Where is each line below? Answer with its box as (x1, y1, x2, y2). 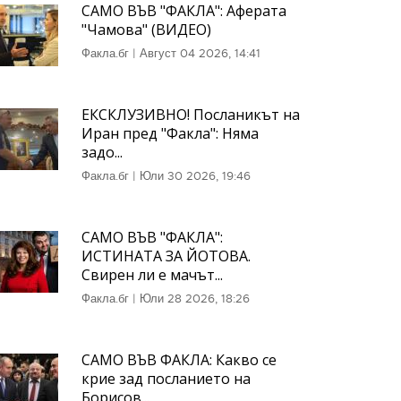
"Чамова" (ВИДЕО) (81, 20, 211, 39)
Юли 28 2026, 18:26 (139, 291, 250, 306)
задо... (81, 142, 123, 162)
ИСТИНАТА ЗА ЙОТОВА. (81, 246, 251, 266)
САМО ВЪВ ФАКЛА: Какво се (81, 350, 277, 370)
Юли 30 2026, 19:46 (139, 168, 251, 183)
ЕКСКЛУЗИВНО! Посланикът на (81, 105, 300, 124)
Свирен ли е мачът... (81, 265, 223, 285)
